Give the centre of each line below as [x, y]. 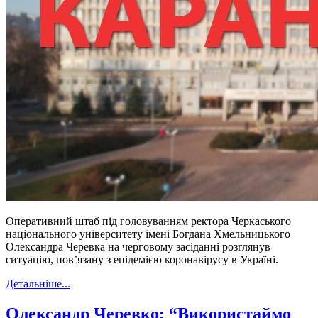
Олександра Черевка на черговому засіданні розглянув [138, 247]
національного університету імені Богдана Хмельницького [148, 234]
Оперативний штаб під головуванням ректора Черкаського [148, 221]
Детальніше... [38, 284]
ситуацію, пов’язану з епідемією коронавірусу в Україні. [142, 260]
